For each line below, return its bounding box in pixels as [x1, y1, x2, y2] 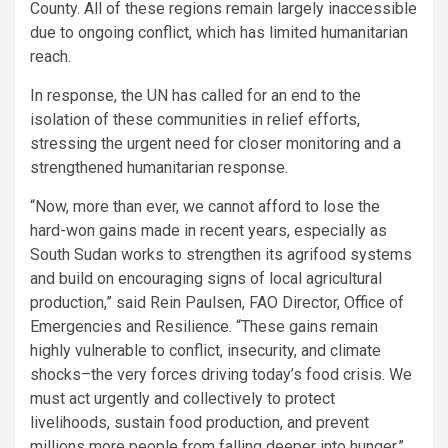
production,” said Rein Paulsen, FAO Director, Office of [30, 292, 404, 312]
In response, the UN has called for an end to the [30, 85, 361, 105]
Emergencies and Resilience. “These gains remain [30, 316, 378, 336]
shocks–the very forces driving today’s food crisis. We [30, 364, 412, 384]
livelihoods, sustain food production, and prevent [30, 412, 369, 432]
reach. [30, 46, 71, 66]
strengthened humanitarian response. [30, 157, 288, 177]
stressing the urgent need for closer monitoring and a [30, 133, 401, 153]
